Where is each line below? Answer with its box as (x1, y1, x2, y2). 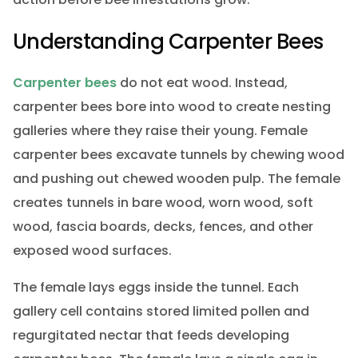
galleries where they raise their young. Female (12, 121, 308, 141)
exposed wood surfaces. (12, 241, 172, 261)
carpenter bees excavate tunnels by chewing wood (12, 145, 344, 165)
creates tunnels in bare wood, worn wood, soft (12, 193, 313, 213)
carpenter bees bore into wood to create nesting (12, 97, 331, 117)
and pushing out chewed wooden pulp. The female (12, 169, 340, 189)
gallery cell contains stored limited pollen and (12, 302, 309, 321)
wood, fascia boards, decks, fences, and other (12, 217, 313, 237)
